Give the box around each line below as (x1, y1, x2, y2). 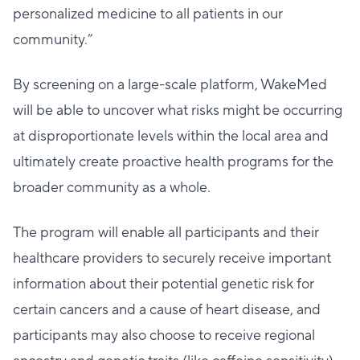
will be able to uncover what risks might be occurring (13, 101, 342, 120)
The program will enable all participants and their (13, 223, 319, 242)
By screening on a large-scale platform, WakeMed (13, 76, 327, 94)
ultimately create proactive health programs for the (13, 153, 333, 171)
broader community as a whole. (13, 178, 211, 197)
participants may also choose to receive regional (13, 326, 315, 345)
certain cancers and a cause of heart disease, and (13, 301, 321, 319)
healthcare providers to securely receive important (13, 249, 331, 268)
